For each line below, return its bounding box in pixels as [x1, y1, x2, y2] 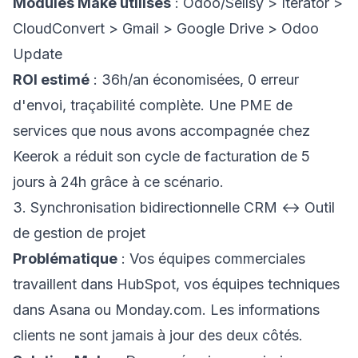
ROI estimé [13, 71, 89, 88]
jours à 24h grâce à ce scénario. [13, 173, 224, 190]
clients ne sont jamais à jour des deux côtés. [13, 327, 303, 344]
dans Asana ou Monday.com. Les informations [13, 301, 320, 318]
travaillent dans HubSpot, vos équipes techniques [13, 276, 340, 292]
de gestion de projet [13, 225, 145, 241]
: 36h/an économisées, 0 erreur [89, 71, 299, 88]
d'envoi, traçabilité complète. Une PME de [13, 97, 292, 113]
